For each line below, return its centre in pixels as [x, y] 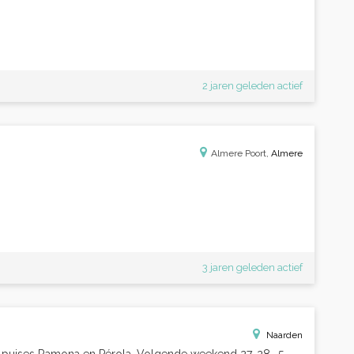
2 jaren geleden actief [252, 86]
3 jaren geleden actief [252, 267]
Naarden [284, 335]
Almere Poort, [241, 153]
